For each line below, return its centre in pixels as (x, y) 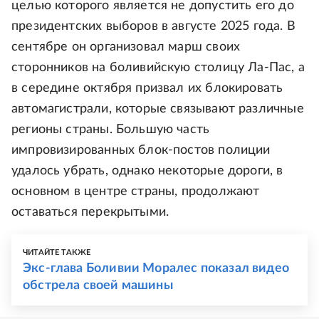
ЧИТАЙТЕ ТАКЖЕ (57, 252)
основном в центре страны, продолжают (136, 192)
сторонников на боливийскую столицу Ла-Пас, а (158, 68)
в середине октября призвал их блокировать (147, 88)
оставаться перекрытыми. (90, 212)
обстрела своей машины (98, 286)
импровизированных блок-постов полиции (141, 150)
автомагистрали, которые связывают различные (158, 109)
